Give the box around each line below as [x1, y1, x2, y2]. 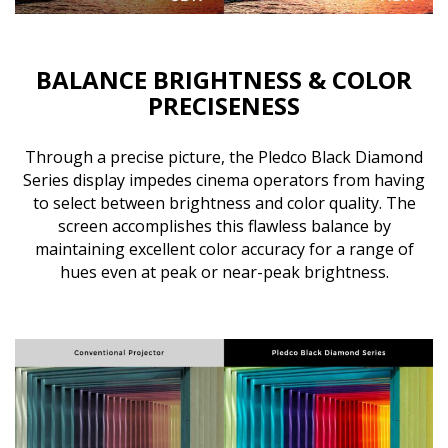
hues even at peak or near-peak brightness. [59, 260, 389, 283]
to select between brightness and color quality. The [32, 191, 416, 214]
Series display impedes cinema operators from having [23, 168, 425, 191]
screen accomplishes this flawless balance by [57, 214, 391, 237]
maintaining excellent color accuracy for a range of [34, 237, 414, 260]
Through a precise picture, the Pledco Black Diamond [25, 145, 423, 168]
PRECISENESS [148, 88, 300, 122]
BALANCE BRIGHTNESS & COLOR [36, 62, 412, 96]
